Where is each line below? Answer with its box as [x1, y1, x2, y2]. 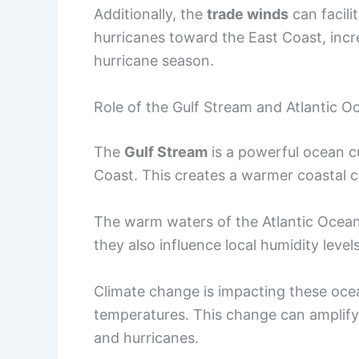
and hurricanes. [94, 329, 199, 346]
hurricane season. [94, 52, 214, 70]
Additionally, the [94, 6, 207, 23]
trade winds [207, 6, 288, 23]
